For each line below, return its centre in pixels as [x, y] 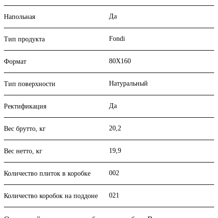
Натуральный [128, 84]
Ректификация [25, 107]
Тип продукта [24, 39]
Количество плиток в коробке [47, 174]
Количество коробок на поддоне [51, 196]
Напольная [19, 17]
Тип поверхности [30, 84]
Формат [15, 62]
